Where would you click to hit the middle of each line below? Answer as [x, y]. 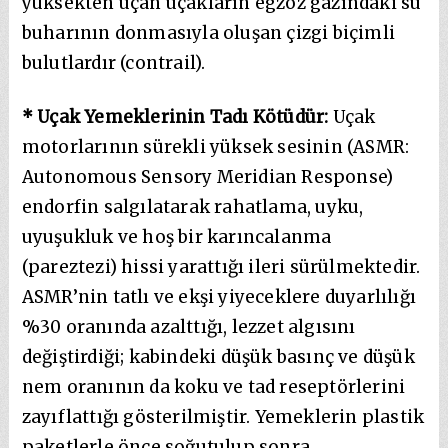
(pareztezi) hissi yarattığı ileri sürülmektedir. [221, 266]
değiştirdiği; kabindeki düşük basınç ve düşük [218, 356]
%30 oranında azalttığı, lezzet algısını [188, 326]
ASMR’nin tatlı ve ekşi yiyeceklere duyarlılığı [219, 296]
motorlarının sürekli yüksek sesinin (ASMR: [215, 146]
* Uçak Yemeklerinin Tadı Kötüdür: [175, 116]
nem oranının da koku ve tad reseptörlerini [213, 386]
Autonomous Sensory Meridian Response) [207, 176]
